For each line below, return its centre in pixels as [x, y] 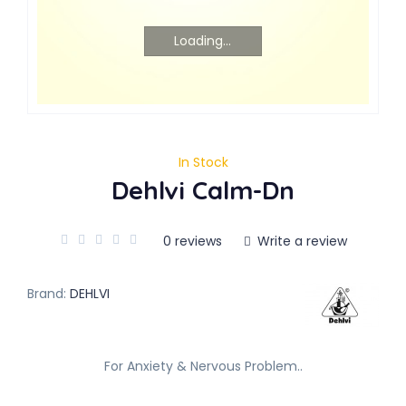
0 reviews [193, 242]
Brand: [47, 294]
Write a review [300, 242]
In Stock [203, 162]
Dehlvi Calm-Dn [203, 190]
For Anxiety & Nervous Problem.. [203, 366]
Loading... [203, 41]
